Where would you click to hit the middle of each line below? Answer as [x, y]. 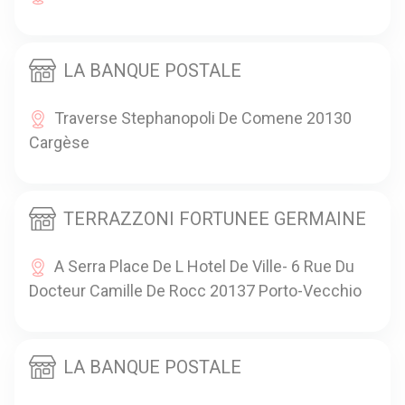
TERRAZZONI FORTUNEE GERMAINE [215, 218]
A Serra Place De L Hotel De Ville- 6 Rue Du [204, 266]
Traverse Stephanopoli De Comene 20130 [203, 118]
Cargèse [59, 142]
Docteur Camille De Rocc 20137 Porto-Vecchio [195, 290]
